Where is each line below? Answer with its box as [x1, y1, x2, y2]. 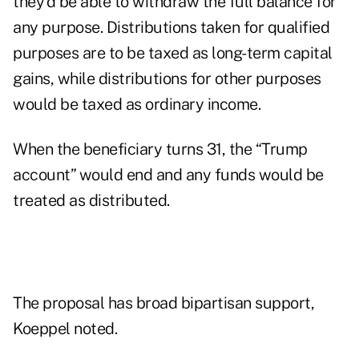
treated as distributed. [13, 191, 170, 211]
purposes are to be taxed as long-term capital [13, 43, 333, 63]
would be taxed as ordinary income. [13, 95, 260, 115]
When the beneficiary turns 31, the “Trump [13, 139, 308, 159]
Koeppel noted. [13, 319, 117, 339]
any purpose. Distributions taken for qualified [13, 18, 329, 38]
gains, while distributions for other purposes [13, 69, 321, 89]
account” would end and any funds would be [13, 165, 324, 185]
